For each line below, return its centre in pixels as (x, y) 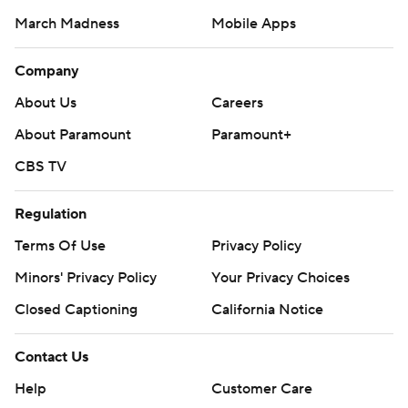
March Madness (67, 24)
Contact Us (51, 357)
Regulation (51, 214)
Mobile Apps (254, 24)
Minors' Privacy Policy (86, 278)
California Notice (267, 310)
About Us (46, 103)
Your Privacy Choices (280, 278)
